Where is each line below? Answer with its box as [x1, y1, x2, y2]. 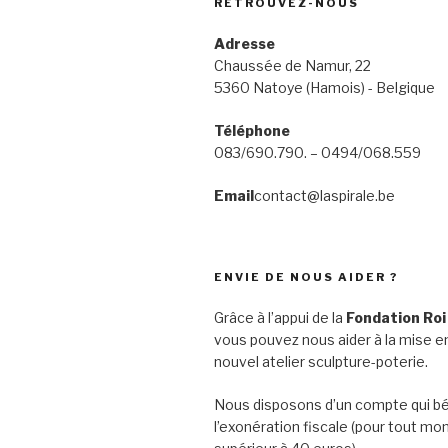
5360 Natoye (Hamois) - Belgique [214, 79, 435, 96]
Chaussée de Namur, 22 [214, 57, 371, 74]
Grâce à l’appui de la [214, 309, 346, 326]
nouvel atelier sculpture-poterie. [214, 353, 428, 370]
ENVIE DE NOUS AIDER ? [214, 270, 398, 284]
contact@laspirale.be [254, 187, 395, 204]
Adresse [214, 35, 275, 52]
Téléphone [214, 122, 290, 139]
